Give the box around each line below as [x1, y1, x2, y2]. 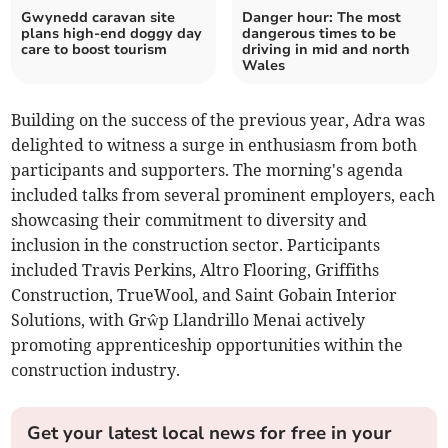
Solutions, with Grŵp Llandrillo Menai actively [11, 310, 366, 331]
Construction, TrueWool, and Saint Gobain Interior [11, 285, 398, 306]
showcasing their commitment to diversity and [11, 210, 368, 231]
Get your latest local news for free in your [27, 421, 393, 446]
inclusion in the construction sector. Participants [11, 235, 381, 256]
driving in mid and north [242, 40, 410, 60]
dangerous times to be [242, 24, 396, 44]
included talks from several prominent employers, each [11, 185, 436, 206]
